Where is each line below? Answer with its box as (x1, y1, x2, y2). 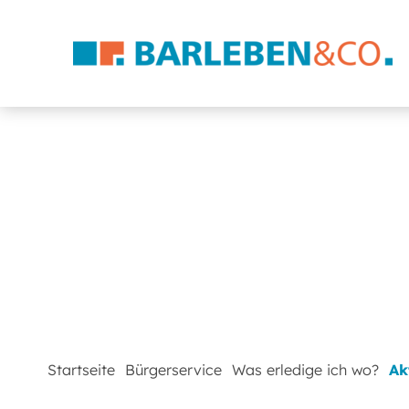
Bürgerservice (125, 361, 223, 380)
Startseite (47, 361, 115, 380)
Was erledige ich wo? (232, 361, 380, 380)
